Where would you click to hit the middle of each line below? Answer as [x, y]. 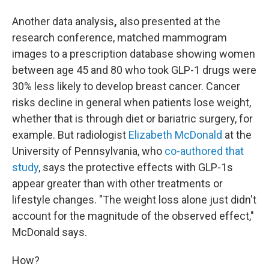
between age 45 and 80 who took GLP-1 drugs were [134, 70]
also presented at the [170, 21]
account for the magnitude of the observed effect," [133, 216]
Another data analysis [63, 21]
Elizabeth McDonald [175, 135]
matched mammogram [172, 38]
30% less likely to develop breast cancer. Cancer [126, 86]
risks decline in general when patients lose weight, [131, 102]
